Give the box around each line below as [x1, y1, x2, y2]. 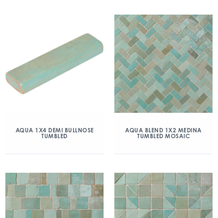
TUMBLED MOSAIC [137, 132, 190, 140]
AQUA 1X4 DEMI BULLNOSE [15, 127, 94, 134]
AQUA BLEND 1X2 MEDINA [125, 127, 202, 134]
